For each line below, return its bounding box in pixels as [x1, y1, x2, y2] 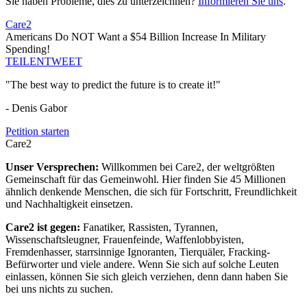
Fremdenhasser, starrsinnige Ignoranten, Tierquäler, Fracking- [5, 246, 270, 258]
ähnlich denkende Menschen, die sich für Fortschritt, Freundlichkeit [5, 186, 297, 198]
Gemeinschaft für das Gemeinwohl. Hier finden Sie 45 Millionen [5, 173, 286, 186]
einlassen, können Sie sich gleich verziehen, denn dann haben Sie [5, 271, 288, 283]
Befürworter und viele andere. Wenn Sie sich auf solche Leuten [5, 258, 279, 271]
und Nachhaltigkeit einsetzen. [5, 198, 133, 210]
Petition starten [5, 125, 69, 138]
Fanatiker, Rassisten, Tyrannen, [83, 221, 218, 234]
